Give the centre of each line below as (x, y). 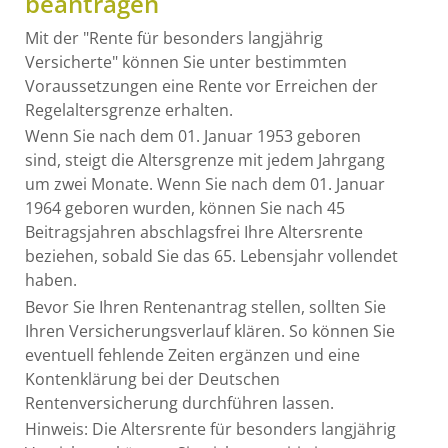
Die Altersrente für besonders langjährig (244, 429)
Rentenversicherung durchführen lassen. (179, 402)
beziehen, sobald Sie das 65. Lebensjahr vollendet (211, 256)
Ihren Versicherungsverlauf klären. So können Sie (210, 330)
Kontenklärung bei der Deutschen (152, 378)
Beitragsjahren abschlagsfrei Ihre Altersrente (194, 232)
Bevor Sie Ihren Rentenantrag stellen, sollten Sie (205, 306)
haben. (51, 280)
